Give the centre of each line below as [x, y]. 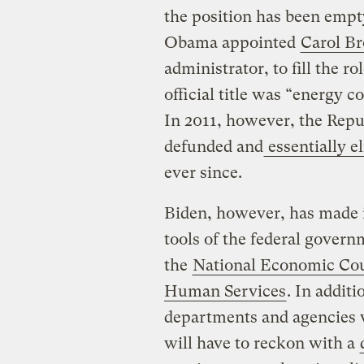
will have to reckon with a [261, 344]
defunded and [213, 147]
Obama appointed [232, 43]
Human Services [225, 292]
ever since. [203, 173]
